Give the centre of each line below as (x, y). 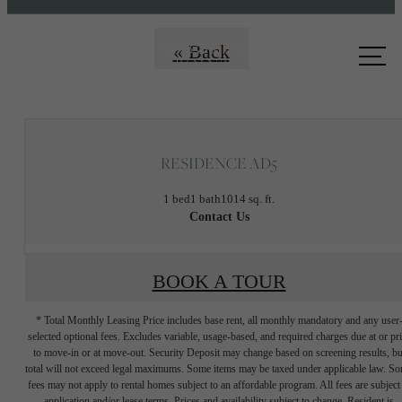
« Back (201, 52)
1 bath (205, 198)
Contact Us (219, 216)
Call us (74, 42)
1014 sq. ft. (248, 198)
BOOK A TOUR (219, 282)
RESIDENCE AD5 (219, 163)
